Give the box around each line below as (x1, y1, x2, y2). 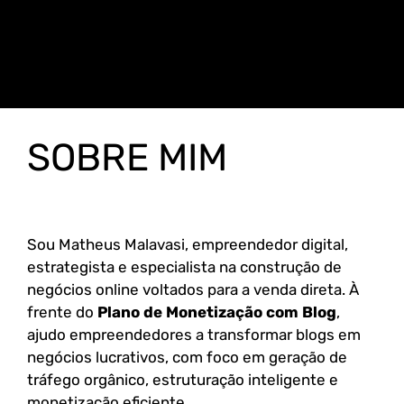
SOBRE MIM (27, 135, 227, 180)
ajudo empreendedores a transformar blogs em (27, 326, 361, 344)
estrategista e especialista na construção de (27, 258, 342, 276)
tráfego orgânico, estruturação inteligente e (27, 371, 338, 389)
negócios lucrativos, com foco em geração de (27, 348, 347, 366)
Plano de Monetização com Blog (97, 303, 336, 321)
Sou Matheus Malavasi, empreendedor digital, (27, 235, 348, 253)
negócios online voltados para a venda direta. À (27, 280, 359, 298)
